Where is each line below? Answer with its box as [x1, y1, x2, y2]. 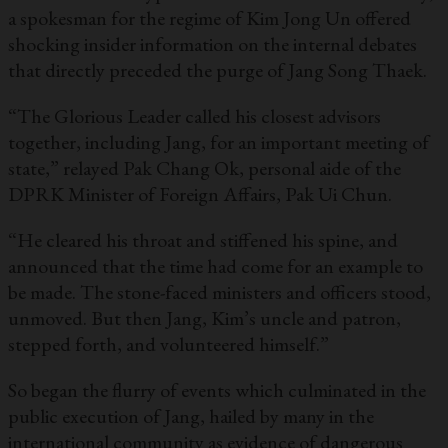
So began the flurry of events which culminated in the [8, 377, 426, 404]
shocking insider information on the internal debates [8, 31, 417, 58]
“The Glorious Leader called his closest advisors [8, 103, 381, 130]
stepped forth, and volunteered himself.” [8, 331, 329, 358]
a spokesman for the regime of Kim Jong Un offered [8, 5, 411, 32]
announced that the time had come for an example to [8, 253, 423, 280]
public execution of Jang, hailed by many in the [8, 403, 374, 430]
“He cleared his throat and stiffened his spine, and [8, 227, 398, 254]
